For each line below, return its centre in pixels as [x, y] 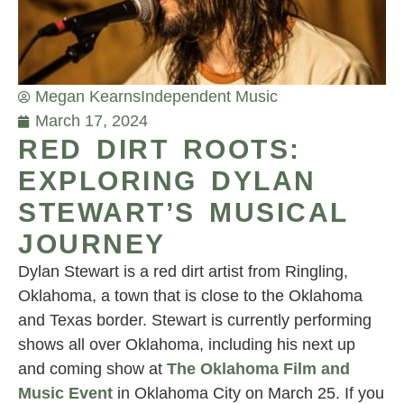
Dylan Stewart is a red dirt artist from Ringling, [183, 272]
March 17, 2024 [92, 121]
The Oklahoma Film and [258, 369]
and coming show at [92, 369]
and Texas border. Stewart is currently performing [195, 321]
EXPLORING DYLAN [167, 181]
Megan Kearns [88, 97]
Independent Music [209, 97]
